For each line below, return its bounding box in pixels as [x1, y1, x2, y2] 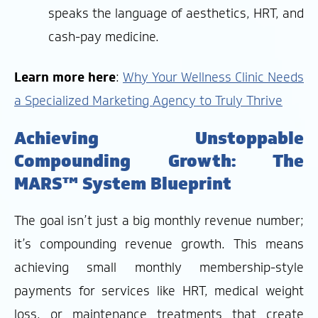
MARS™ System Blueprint [14, 172, 231, 194]
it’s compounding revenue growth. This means [14, 235, 304, 253]
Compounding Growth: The [14, 149, 304, 172]
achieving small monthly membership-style [14, 258, 304, 276]
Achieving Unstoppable [14, 126, 304, 149]
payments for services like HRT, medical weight [14, 282, 304, 300]
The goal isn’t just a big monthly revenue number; [14, 212, 304, 229]
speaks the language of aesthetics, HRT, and [48, 4, 304, 22]
